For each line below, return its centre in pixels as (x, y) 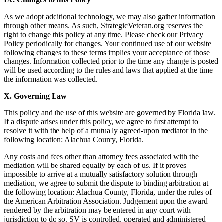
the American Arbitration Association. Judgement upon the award (106, 201)
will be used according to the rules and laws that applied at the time (108, 70)
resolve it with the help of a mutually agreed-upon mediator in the (106, 131)
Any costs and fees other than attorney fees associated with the (101, 157)
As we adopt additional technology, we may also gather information (110, 17)
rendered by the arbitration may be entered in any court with (97, 210)
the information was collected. (51, 79)
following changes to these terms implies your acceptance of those (107, 53)
